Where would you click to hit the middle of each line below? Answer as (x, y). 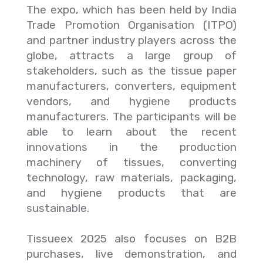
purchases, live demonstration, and (131, 254)
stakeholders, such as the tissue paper (131, 71)
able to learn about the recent (131, 132)
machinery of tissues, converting (131, 162)
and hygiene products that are (131, 193)
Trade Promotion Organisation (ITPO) (131, 25)
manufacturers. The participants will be (131, 117)
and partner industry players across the (131, 40)
